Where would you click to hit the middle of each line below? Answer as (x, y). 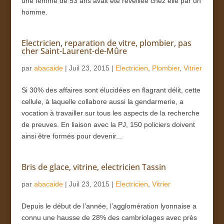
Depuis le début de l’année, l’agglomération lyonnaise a (109, 206)
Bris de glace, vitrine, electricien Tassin (93, 167)
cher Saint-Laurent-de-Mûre (74, 51)
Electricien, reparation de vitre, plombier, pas (106, 43)
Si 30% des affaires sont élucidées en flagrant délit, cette (111, 90)
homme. (34, 12)
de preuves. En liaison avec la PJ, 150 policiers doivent (108, 124)
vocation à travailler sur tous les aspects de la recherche (110, 113)
